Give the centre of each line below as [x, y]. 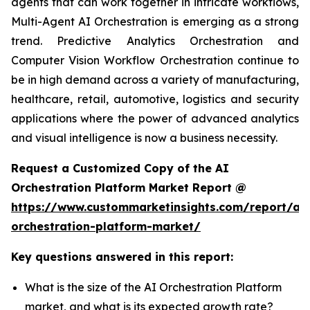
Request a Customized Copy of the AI [120, 168]
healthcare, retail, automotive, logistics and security [155, 99]
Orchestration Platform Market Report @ [129, 188]
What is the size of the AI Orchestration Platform [153, 288]
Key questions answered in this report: [122, 257]
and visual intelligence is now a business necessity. [144, 138]
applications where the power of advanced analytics [155, 119]
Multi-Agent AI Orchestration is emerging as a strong [155, 22]
